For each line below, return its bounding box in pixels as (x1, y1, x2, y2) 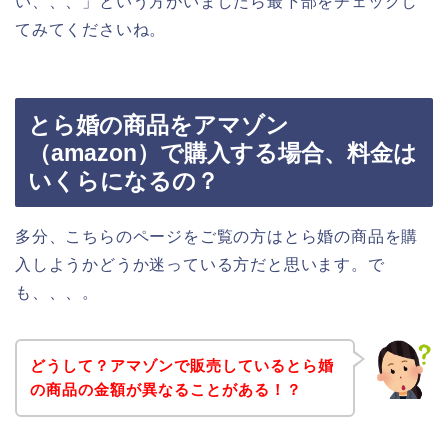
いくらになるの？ (28, 168, 219, 195)
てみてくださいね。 (15, 20, 167, 38)
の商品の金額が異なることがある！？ (29, 380, 302, 398)
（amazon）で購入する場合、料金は (28, 140, 417, 167)
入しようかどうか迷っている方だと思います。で (15, 256, 385, 274)
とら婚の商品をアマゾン (28, 112, 289, 139)
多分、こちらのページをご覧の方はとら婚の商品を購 (15, 228, 419, 246)
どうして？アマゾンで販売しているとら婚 (29, 356, 334, 374)
